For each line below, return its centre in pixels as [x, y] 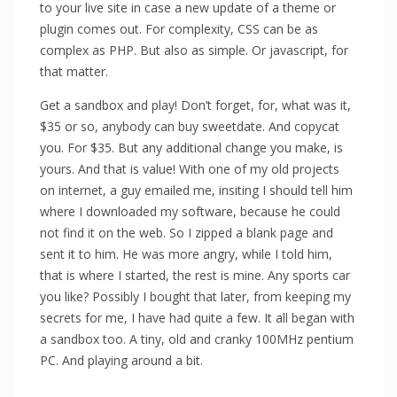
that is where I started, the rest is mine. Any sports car [195, 275]
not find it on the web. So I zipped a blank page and [187, 232]
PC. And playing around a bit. [121, 360]
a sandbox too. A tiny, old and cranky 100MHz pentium [197, 339]
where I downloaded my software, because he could [190, 211]
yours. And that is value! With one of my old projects [190, 168]
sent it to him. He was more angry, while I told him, [186, 253]
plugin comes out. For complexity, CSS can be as [179, 28]
